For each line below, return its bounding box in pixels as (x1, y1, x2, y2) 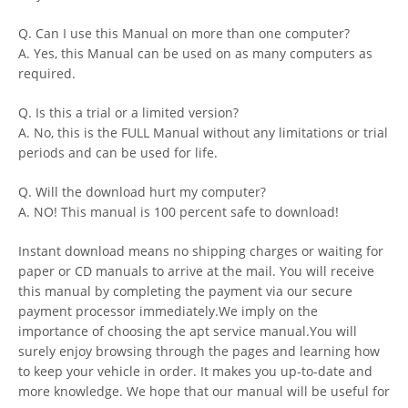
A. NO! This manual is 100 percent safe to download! (18, 202, 339, 220)
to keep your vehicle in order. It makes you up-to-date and (18, 362, 372, 380)
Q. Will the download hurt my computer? (18, 182, 266, 200)
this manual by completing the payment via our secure (18, 281, 352, 300)
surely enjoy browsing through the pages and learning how (18, 342, 380, 360)
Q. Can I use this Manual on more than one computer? (18, 24, 350, 42)
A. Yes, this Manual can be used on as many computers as (18, 44, 372, 62)
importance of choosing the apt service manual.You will (18, 321, 357, 340)
